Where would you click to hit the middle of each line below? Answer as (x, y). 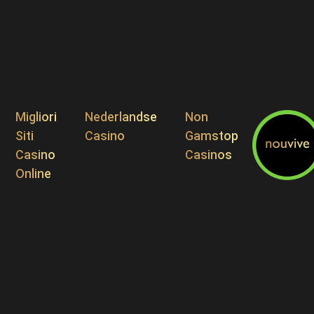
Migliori (36, 116)
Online (33, 173)
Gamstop (212, 135)
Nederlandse (121, 116)
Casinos (209, 154)
